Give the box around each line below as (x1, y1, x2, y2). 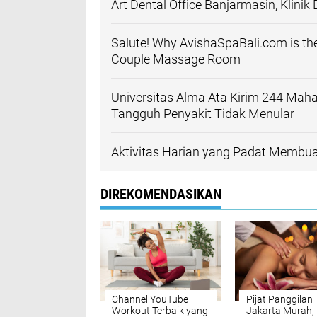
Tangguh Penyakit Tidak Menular (111, 106, 294, 122)
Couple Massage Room (111, 52, 241, 67)
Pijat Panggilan (246, 294, 313, 306)
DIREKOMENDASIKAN (100, 185, 221, 203)
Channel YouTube (112, 294, 188, 306)
